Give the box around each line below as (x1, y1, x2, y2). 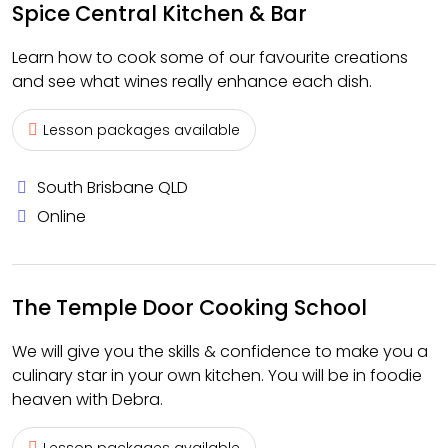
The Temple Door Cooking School (12, 293, 367, 322)
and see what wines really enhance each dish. (12, 70, 372, 93)
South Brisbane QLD (37, 176, 188, 199)
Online (37, 205, 86, 228)
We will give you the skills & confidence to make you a (12, 340, 428, 363)
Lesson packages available (43, 120, 240, 140)
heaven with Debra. (12, 388, 163, 411)
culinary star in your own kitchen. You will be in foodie (12, 364, 422, 387)
